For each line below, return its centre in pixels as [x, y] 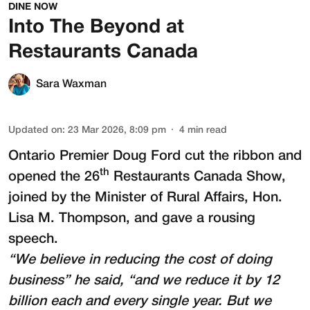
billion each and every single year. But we [140, 301]
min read [207, 130]
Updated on [35, 130]
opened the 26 [54, 177]
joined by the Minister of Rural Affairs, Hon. [145, 198]
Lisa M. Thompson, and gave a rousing [132, 218]
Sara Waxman [71, 84]
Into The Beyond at [96, 27]
